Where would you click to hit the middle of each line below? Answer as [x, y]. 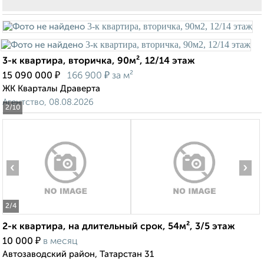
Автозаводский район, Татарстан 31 [78, 255]
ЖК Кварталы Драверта [51, 89]
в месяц [60, 242]
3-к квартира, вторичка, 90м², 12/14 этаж [99, 62]
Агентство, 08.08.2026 [48, 103]
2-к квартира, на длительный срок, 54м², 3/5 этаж [119, 227]
